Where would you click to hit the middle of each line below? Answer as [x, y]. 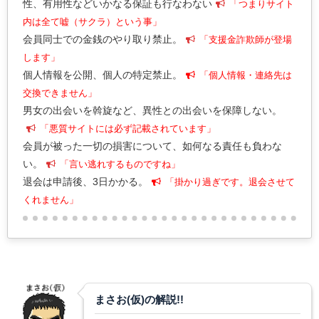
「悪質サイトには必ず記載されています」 [127, 129]
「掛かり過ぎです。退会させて [230, 182]
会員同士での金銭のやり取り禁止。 [103, 40]
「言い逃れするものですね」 [120, 164]
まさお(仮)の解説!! [139, 300]
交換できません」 [60, 93]
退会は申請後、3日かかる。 [85, 182]
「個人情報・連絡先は [245, 75]
